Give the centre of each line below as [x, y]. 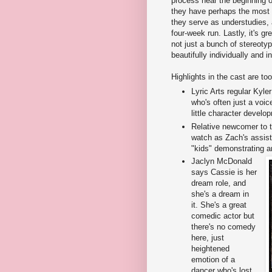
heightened [210, 249]
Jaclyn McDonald [222, 161]
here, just [208, 238]
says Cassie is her [224, 172]
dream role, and [219, 183]
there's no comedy [223, 227]
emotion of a [213, 260]
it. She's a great [219, 205]
